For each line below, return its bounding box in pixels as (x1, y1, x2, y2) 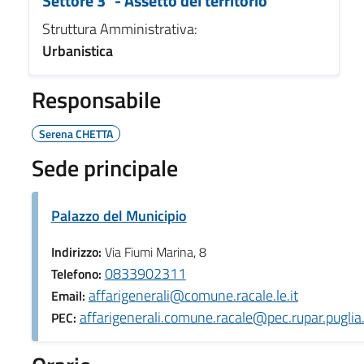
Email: (50, 285, 89, 305)
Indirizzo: (50, 241, 105, 262)
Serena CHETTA (38, 124, 113, 142)
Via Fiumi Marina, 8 (104, 241, 206, 262)
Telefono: (50, 263, 105, 284)
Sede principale (31, 149, 178, 185)
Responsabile (31, 81, 161, 117)
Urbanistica (41, 39, 113, 62)
